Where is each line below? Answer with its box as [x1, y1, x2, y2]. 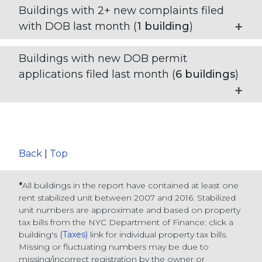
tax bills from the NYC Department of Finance [19, 217, 205, 228]
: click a [205, 217, 233, 228]
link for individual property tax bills [88, 229, 226, 240]
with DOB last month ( [19, 20, 137, 33]
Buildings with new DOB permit [19, 52, 187, 65]
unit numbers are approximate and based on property [19, 205, 240, 216]
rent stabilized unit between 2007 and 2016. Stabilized [19, 192, 236, 204]
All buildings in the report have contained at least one [22, 180, 239, 191]
